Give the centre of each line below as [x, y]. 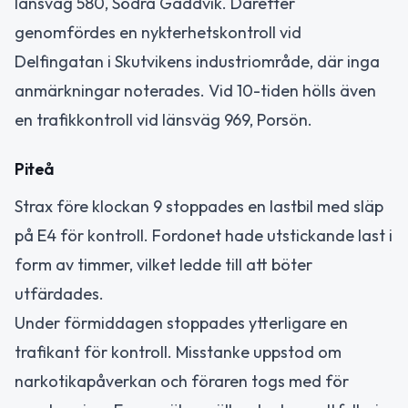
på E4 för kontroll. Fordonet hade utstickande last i [204, 236]
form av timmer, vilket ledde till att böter [163, 265]
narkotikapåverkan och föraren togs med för [182, 382]
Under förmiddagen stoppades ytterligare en [181, 323]
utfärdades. [59, 294]
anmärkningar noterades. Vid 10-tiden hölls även [195, 90]
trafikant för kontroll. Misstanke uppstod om [178, 352]
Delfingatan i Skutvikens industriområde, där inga [197, 61]
